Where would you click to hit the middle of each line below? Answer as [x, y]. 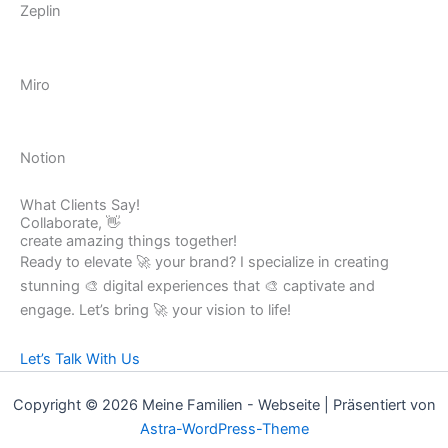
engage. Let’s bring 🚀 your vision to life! [155, 309]
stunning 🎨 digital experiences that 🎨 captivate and [197, 285]
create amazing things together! [128, 240]
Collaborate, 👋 [70, 222]
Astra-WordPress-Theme [224, 429]
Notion [43, 158]
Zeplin [40, 11]
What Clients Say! [80, 204]
